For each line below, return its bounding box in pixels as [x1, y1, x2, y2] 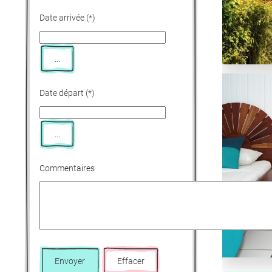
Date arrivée [39, 13, 84, 22]
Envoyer [55, 256, 85, 266]
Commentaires [39, 163, 95, 173]
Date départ [39, 88, 84, 98]
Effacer [117, 256, 144, 266]
